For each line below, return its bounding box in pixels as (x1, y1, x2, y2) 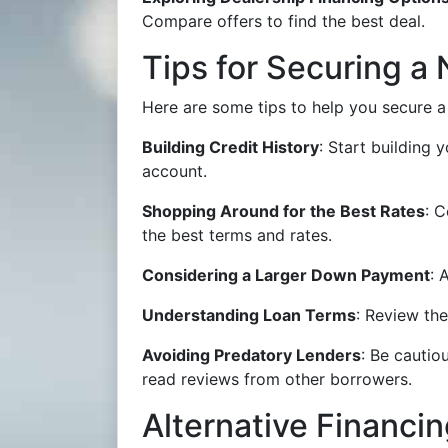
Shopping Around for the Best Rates (142, 201, 425, 221)
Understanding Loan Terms (142, 305, 356, 325)
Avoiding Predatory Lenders (142, 345, 361, 365)
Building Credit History (142, 137, 319, 157)
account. (142, 161, 207, 181)
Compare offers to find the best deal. (142, 11, 425, 31)
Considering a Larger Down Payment (142, 265, 430, 285)
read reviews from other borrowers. (142, 369, 412, 389)
